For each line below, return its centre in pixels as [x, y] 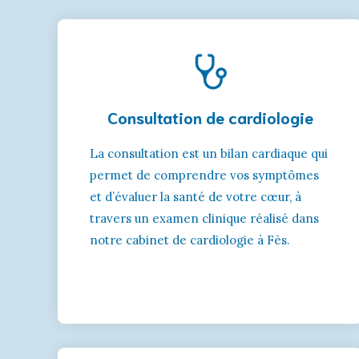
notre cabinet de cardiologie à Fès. [190, 240]
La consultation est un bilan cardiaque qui [209, 153]
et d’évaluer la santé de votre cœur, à [196, 196]
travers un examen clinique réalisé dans [204, 218]
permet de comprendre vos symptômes [204, 175]
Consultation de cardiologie [210, 117]
